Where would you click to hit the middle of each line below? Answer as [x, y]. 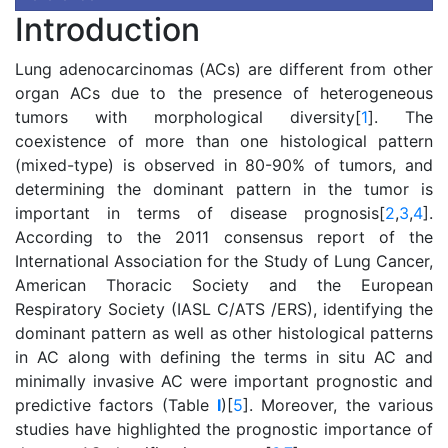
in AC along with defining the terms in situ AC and [224, 357]
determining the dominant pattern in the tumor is [224, 189]
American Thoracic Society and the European [224, 285]
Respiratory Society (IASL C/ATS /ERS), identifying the [224, 309]
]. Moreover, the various [338, 405]
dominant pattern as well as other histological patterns [224, 333]
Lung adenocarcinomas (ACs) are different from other [224, 69]
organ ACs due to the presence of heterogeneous [224, 93]
